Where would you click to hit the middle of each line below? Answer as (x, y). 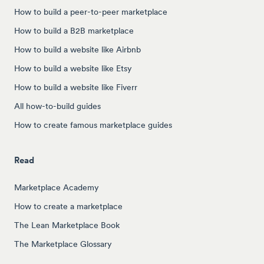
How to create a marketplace (68, 206)
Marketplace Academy (57, 187)
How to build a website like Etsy (73, 68)
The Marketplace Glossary (63, 244)
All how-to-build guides (57, 106)
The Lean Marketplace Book (67, 225)
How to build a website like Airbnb (77, 49)
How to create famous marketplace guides (93, 125)
